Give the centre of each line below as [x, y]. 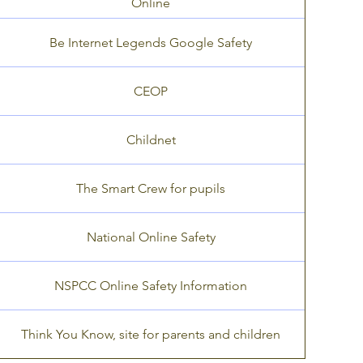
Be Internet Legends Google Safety [151, 42]
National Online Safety [151, 237]
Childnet [151, 139]
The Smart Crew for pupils [151, 188]
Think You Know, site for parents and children [151, 334]
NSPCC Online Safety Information [151, 285]
